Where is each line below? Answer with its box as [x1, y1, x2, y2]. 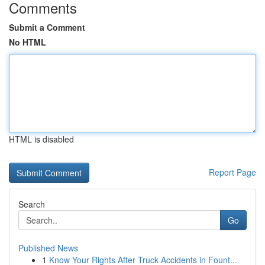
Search [18, 198, 45, 210]
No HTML [9, 36, 46, 48]
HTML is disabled [9, 133, 74, 145]
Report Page [209, 166, 256, 178]
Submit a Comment [9, 21, 85, 33]
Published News [18, 242, 78, 254]
